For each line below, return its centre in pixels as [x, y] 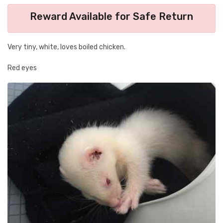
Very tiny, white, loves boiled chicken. [66, 47]
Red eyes [22, 68]
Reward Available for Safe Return [111, 16]
